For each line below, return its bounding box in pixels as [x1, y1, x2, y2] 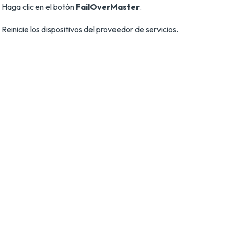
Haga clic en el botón [2, 2, 76, 12]
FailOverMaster [76, 2, 140, 12]
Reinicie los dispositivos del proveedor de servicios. [2, 24, 178, 34]
